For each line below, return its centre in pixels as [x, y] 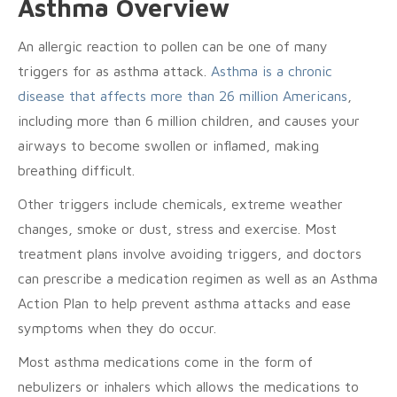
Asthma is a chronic [269, 71]
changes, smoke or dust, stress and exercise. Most [177, 229]
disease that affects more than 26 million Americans [183, 96]
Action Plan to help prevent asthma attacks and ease [184, 303]
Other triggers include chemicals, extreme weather [180, 204]
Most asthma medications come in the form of [165, 362]
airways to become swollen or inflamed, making [168, 145]
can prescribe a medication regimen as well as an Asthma [198, 278]
